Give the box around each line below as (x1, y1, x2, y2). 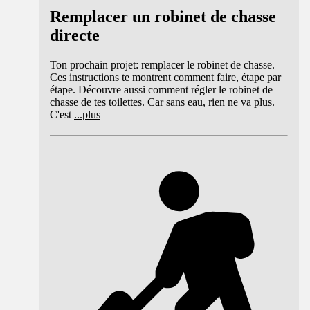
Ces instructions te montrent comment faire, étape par (50, 71, 281, 84)
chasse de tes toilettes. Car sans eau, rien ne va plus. (50, 96, 275, 109)
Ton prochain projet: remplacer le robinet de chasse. (50, 59, 275, 71)
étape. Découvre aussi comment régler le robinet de (50, 84, 273, 96)
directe (50, 26, 100, 45)
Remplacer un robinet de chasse (50, 8, 276, 26)
